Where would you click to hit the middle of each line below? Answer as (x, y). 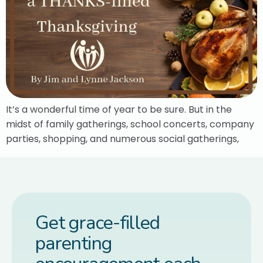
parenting (74, 243)
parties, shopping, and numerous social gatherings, (122, 139)
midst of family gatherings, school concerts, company (130, 124)
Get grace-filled (98, 222)
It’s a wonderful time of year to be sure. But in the (119, 109)
